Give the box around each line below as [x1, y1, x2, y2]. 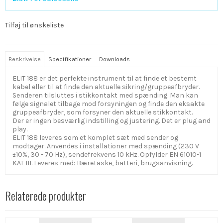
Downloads [99, 56, 130, 63]
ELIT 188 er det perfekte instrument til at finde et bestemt [12, 74, 197, 83]
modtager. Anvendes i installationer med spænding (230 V [12, 142, 199, 151]
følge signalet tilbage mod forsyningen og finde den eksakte [12, 100, 205, 109]
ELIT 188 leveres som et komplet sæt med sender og [12, 133, 178, 142]
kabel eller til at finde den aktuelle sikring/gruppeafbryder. [12, 83, 200, 92]
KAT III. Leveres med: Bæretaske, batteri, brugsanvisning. [12, 159, 193, 168]
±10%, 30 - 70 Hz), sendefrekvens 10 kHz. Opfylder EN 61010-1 [12, 150, 201, 159]
